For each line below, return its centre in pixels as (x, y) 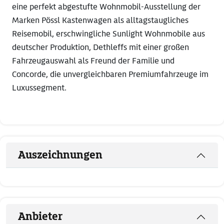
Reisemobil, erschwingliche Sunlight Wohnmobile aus (108, 34)
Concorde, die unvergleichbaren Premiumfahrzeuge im (110, 74)
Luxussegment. (39, 88)
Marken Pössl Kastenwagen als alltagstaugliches (100, 20)
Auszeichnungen (60, 155)
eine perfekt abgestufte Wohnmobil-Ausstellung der (106, 7)
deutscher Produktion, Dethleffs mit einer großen (100, 47)
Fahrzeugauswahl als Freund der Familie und (93, 61)
